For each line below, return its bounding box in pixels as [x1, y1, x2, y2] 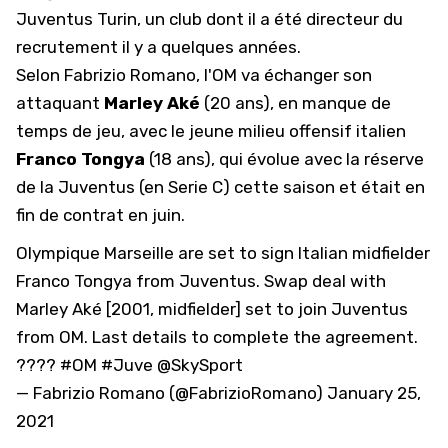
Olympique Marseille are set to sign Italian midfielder [16, 243, 430, 263]
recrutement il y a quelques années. [16, 37, 301, 57]
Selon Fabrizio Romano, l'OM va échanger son [16, 65, 372, 85]
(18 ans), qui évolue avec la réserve [149, 149, 424, 169]
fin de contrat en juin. [16, 205, 185, 225]
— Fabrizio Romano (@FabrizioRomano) [16, 383, 327, 403]
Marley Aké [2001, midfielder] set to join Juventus [16, 299, 408, 319]
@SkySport [157, 355, 243, 375]
